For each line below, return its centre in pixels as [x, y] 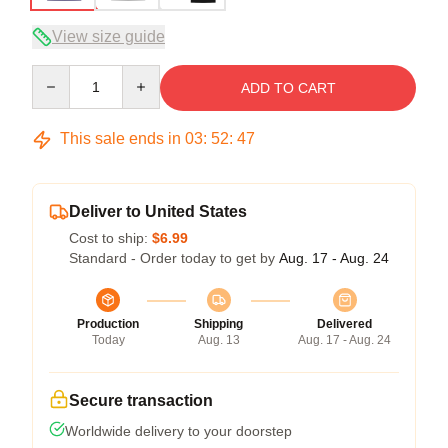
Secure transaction [141, 401]
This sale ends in [120, 139]
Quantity [57, 74]
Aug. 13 [218, 340]
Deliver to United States [158, 212]
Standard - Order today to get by [174, 258]
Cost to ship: [110, 238]
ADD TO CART [288, 88]
